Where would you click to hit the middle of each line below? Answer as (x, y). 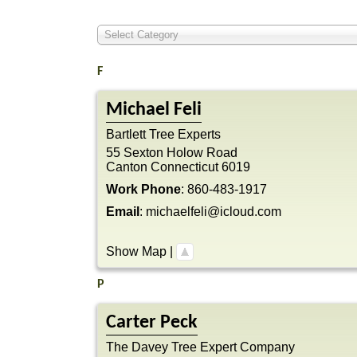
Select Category (141, 35)
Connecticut (184, 167)
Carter (131, 323)
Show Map (136, 251)
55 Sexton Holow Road (172, 152)
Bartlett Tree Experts (163, 134)
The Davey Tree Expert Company (200, 347)
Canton (127, 167)
